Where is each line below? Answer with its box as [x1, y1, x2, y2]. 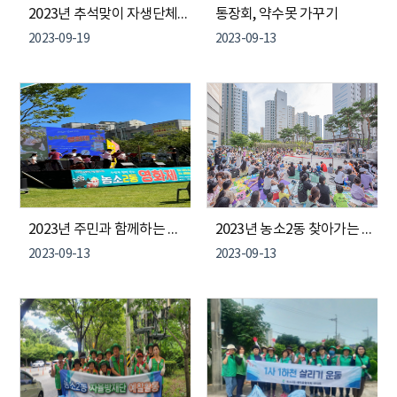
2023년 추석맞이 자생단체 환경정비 [177, 6, 189, 22]
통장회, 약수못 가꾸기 [214, 6, 338, 22]
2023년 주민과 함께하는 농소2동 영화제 [167, 222, 179, 237]
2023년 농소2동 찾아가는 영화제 [362, 222, 373, 237]
